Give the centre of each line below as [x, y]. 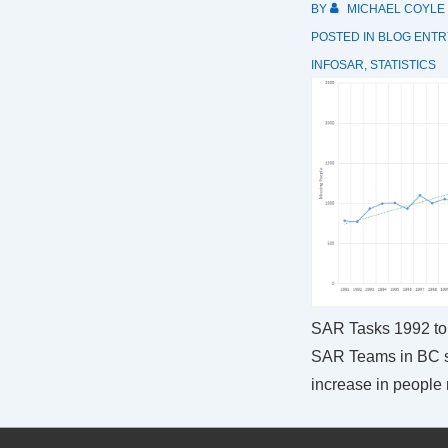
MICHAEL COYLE [395, 9]
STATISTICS [402, 65]
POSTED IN [344, 37]
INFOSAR [337, 65]
